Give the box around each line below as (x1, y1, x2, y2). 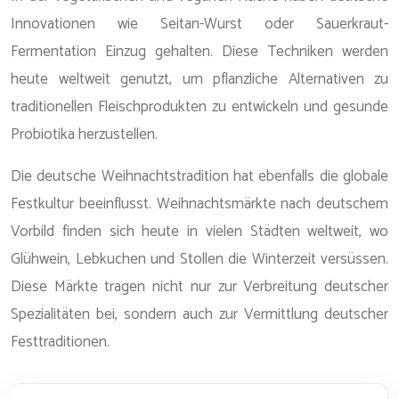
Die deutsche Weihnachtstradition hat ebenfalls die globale (11, 164, 388, 189)
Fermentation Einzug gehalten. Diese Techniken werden (11, 39, 388, 64)
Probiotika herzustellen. (11, 122, 158, 147)
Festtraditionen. (11, 330, 110, 354)
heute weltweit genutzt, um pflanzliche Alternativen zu (11, 67, 388, 92)
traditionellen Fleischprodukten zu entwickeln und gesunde (11, 94, 388, 119)
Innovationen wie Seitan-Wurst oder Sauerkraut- (11, 12, 388, 37)
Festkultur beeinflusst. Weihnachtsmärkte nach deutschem (11, 191, 388, 216)
